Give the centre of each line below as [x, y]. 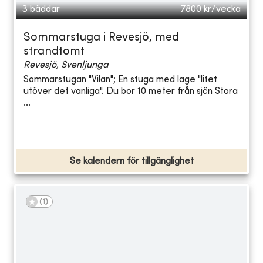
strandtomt [54, 52]
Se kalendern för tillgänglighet [131, 161]
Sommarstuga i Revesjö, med [101, 38]
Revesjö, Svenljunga [66, 65]
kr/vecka [222, 9]
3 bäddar [41, 9]
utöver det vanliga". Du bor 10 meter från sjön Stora [131, 92]
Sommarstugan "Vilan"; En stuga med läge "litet [120, 80]
